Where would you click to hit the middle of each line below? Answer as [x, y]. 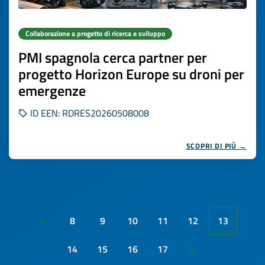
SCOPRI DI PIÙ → [216, 146]
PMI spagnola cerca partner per [113, 57]
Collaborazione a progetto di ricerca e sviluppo [95, 33]
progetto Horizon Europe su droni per [131, 74]
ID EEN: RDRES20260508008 [88, 113]
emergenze [52, 91]
